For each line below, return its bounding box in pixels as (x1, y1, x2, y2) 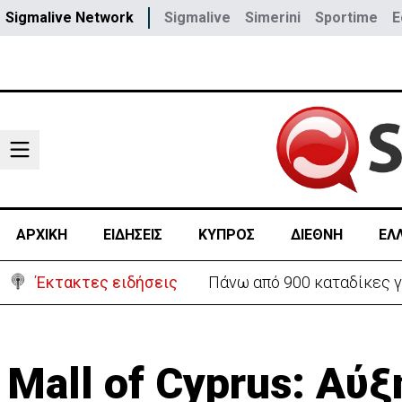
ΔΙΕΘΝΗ (290, 226, 343, 243)
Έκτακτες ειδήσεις (36, 273, 178, 292)
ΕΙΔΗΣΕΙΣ (102, 226, 162, 243)
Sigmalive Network (5, 9, 134, 26)
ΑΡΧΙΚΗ (15, 226, 67, 243)
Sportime (315, 9, 378, 26)
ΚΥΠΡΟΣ (197, 226, 255, 243)
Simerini (245, 9, 301, 26)
